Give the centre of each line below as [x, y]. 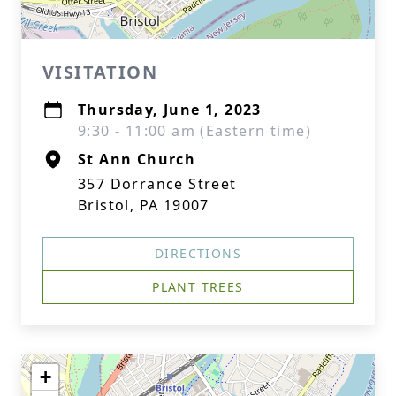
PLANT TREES [198, 287]
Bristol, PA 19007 [144, 205]
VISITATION [100, 72]
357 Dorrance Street [157, 184]
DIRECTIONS [198, 253]
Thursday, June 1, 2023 [170, 110]
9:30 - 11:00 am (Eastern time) [194, 131]
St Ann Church [137, 159]
